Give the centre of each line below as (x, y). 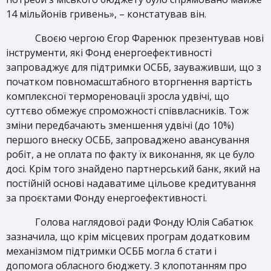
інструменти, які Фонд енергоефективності (109, 53)
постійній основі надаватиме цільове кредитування (131, 183)
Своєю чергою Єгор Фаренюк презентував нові (149, 38)
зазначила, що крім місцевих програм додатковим (128, 237)
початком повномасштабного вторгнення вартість (129, 82)
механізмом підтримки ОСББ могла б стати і (111, 251)
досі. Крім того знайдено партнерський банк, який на (133, 169)
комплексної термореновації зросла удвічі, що (118, 96)
